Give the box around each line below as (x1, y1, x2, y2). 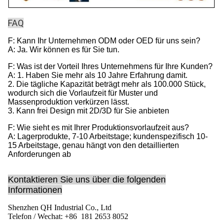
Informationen (8, 185, 62, 195)
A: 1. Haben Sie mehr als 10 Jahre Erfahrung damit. (8, 71, 187, 80)
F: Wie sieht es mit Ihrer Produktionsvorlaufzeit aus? (8, 123, 189, 132)
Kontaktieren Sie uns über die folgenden (8, 175, 166, 185)
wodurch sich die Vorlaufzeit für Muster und (8, 89, 158, 98)
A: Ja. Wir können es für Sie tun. (8, 45, 119, 54)
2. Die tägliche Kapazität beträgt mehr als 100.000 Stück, (8, 80, 206, 89)
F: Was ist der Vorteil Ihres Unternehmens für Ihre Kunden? (8, 62, 213, 71)
